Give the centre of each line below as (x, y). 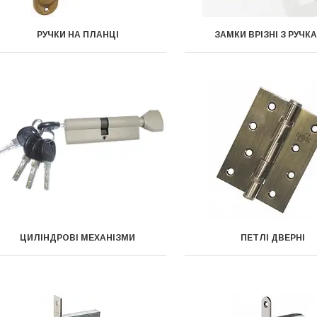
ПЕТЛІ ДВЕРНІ (273, 238)
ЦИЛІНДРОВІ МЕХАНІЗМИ (78, 238)
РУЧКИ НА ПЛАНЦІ (77, 35)
